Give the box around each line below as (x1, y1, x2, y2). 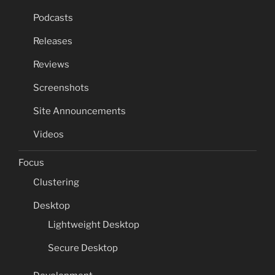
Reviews (33, 58, 69, 70)
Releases (33, 35, 72, 47)
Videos (33, 128, 64, 140)
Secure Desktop (48, 242, 118, 254)
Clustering (33, 176, 79, 188)
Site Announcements (33, 105, 126, 117)
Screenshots (33, 82, 89, 93)
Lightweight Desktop (48, 219, 139, 231)
